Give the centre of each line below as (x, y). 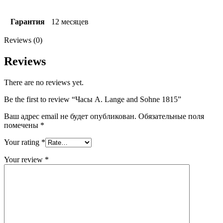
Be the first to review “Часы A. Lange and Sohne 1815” (93, 100)
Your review (24, 160)
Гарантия (27, 22)
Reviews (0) (23, 40)
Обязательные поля (171, 116)
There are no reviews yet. (44, 83)
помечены (22, 125)
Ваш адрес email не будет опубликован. (70, 116)
